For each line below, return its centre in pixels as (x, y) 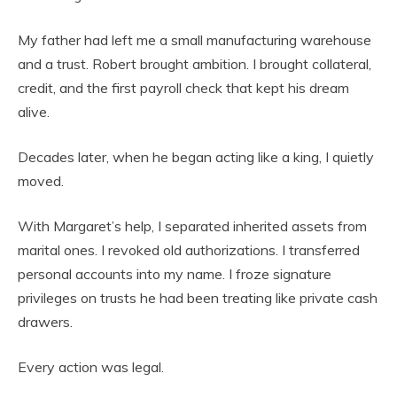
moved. (41, 181)
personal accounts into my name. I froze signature (175, 274)
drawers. (45, 322)
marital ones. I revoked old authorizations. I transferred (189, 250)
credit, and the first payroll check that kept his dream (183, 88)
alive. (34, 112)
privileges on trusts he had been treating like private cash (198, 298)
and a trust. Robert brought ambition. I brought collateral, (195, 64)
